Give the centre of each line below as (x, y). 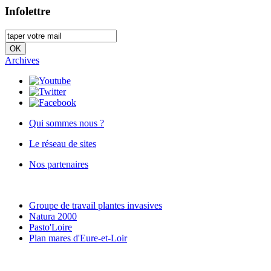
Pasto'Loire (51, 227)
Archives (22, 60)
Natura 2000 (53, 216)
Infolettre (28, 11)
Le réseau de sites (63, 143)
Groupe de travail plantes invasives (96, 205)
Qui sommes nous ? (67, 123)
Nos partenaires (59, 164)
